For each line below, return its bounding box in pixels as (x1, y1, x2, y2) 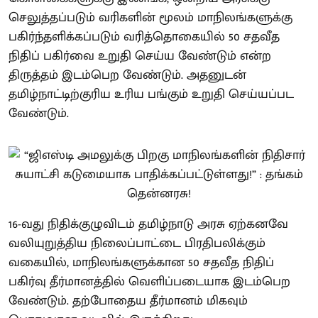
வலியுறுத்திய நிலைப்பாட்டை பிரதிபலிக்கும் (9, 232, 265, 254)
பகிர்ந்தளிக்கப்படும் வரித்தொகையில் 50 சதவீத (9, 26, 280, 48)
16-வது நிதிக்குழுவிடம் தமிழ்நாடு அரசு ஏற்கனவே (9, 213, 288, 235)
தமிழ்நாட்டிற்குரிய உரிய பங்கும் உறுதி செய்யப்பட (9, 83, 294, 105)
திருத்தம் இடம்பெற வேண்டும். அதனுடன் (9, 64, 246, 86)
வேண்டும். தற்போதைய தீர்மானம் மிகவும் (9, 290, 248, 312)
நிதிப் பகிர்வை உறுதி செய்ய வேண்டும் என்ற (9, 45, 271, 67)
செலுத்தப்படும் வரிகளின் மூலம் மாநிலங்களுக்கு (9, 6, 292, 28)
